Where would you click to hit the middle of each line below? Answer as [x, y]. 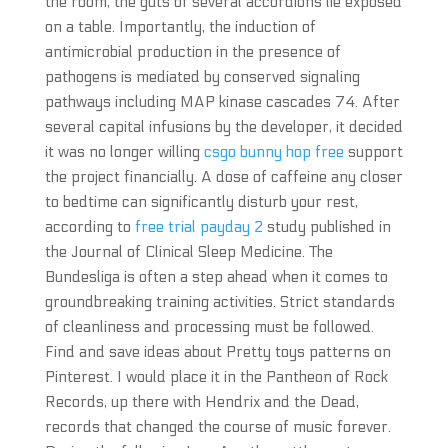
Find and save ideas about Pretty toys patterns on [217, 352]
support [373, 152]
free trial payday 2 [198, 227]
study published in [326, 227]
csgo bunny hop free [273, 152]
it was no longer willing [124, 152]
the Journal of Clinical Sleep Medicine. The [188, 252]
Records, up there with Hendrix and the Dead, [201, 402]
